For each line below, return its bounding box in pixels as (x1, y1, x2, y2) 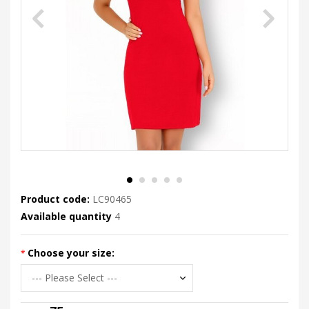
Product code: (21, 192, 90, 206)
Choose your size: (28, 246, 114, 259)
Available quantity (21, 209, 114, 223)
